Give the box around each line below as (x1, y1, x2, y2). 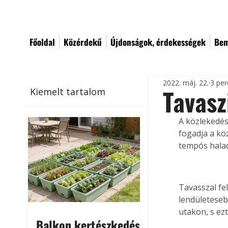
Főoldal (30, 36, 55, 48)
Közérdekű (64, 36, 102, 48)
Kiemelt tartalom (30, 85, 106, 98)
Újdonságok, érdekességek (110, 36, 206, 48)
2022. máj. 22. (163, 77, 209, 88)
